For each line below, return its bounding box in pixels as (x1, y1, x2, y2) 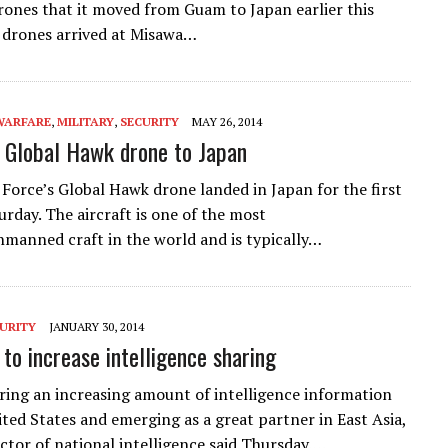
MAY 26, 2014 (192, 113, 262, 129)
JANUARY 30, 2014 (49, 318, 144, 334)
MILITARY (57, 113, 114, 129)
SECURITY (120, 113, 179, 129)
